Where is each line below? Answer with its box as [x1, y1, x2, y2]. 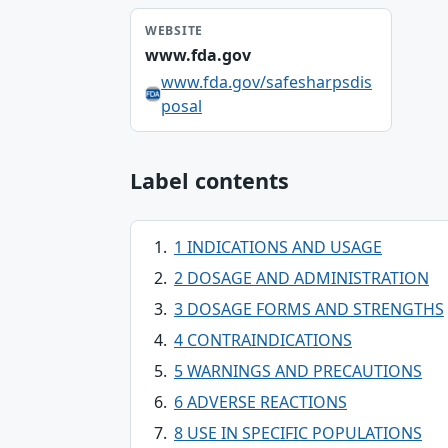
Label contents [130, 166, 289, 195]
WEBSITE [145, 22, 204, 39]
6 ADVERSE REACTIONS [174, 391, 347, 413]
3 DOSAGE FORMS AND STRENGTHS [174, 298, 444, 320]
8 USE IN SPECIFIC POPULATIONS [174, 422, 422, 444]
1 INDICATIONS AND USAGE [174, 236, 382, 258]
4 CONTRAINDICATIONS [174, 329, 352, 351]
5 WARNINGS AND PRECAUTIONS [174, 360, 422, 382]
